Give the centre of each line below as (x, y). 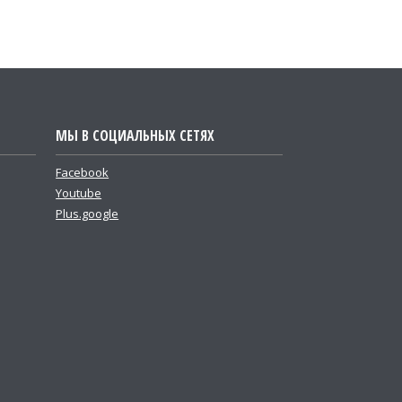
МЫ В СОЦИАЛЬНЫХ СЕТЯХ (135, 135)
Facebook (83, 172)
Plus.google (87, 214)
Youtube (79, 193)
